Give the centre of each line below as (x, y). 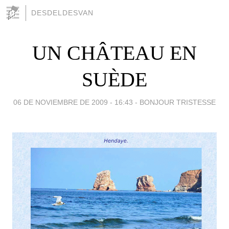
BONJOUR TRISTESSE (178, 102)
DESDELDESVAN (62, 13)
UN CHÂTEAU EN (114, 53)
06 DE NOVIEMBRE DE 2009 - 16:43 (73, 102)
